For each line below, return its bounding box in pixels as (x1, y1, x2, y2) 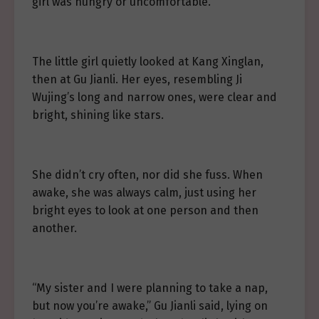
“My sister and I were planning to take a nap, (32, 281, 268, 295)
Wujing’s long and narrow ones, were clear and (32, 90, 277, 104)
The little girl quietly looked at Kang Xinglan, (32, 55, 263, 68)
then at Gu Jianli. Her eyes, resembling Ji (32, 73, 242, 86)
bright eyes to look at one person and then (32, 204, 258, 217)
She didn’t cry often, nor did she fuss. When (32, 168, 263, 182)
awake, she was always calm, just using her (32, 186, 256, 199)
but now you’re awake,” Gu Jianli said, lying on (32, 299, 268, 313)
